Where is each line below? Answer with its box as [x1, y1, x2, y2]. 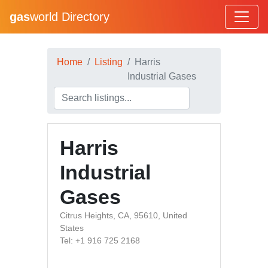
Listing [95, 57, 123, 67]
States [60, 223, 84, 233]
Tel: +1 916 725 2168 [60, 236, 140, 245]
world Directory [30, 10, 109, 23]
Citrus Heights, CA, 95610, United [60, 211, 187, 220]
